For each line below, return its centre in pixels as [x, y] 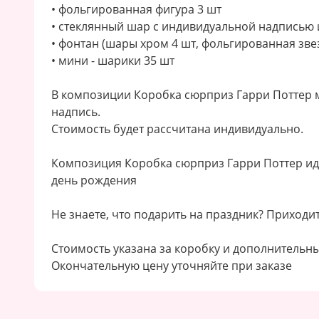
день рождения [94, 180]
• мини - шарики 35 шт [113, 61]
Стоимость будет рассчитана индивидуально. [177, 129]
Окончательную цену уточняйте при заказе [172, 266]
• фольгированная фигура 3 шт [136, 9]
